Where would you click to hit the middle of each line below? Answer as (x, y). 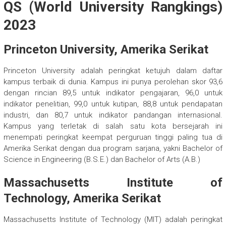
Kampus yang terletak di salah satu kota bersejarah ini (113, 126)
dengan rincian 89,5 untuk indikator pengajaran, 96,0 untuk (113, 93)
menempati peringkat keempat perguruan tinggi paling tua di (113, 137)
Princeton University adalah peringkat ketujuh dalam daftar (113, 71)
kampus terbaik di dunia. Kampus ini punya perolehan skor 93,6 (113, 82)
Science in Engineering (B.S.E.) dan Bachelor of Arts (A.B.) (102, 160)
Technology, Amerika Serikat (82, 199)
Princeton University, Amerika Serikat (106, 50)
